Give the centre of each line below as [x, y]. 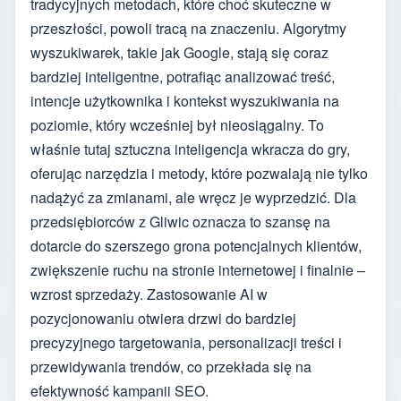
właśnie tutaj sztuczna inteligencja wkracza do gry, [190, 149]
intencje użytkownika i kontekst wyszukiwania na [185, 100]
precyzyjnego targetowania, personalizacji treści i [186, 342]
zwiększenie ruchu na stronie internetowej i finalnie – [198, 269]
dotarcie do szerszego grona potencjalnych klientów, [196, 245]
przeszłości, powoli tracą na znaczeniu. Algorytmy [188, 28]
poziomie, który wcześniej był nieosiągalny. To [177, 124]
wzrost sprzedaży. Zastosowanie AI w [149, 294]
